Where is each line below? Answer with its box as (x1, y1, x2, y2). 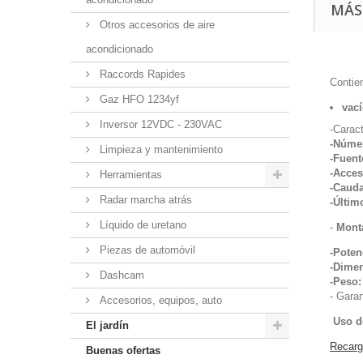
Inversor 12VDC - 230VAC (96, 118, 222, 130)
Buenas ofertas (86, 344, 160, 357)
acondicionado (86, 43, 153, 55)
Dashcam (96, 269, 144, 281)
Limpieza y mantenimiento (96, 143, 223, 156)
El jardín (86, 319, 129, 331)
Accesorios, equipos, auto (96, 294, 222, 306)
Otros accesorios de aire (96, 19, 215, 31)
